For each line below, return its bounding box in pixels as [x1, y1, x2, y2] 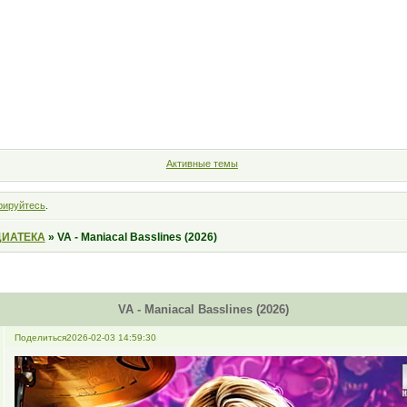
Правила [144, 110, 195, 124]
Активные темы [165, 158, 238, 169]
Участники [61, 110, 123, 124]
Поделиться [14, 332, 66, 342]
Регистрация [276, 110, 351, 124]
